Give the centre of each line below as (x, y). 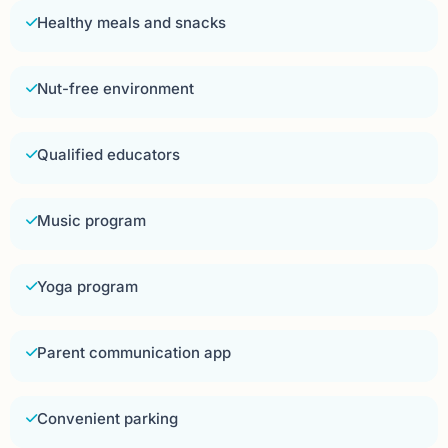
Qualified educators (108, 155)
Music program (91, 221)
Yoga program (87, 287)
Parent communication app (134, 353)
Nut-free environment (115, 89)
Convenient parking (107, 419)
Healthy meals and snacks (131, 23)
